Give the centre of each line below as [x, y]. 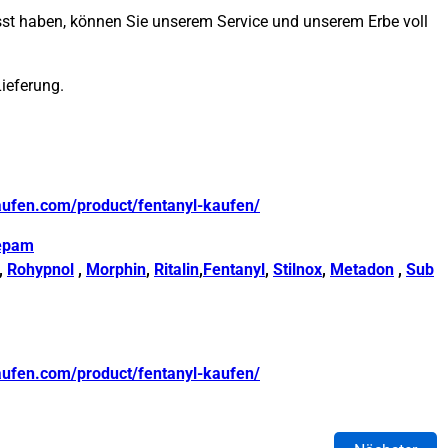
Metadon [362, 270]
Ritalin [176, 270]
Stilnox [297, 270]
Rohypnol [40, 270]
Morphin [116, 270]
